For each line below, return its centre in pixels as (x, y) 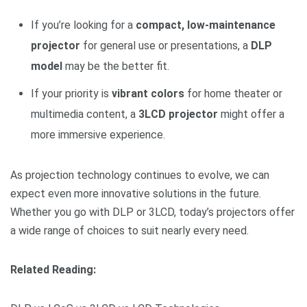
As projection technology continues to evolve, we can (140, 175)
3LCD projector (178, 114)
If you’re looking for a (83, 25)
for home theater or (233, 94)
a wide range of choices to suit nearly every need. (130, 231)
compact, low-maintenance (206, 25)
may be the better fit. (116, 66)
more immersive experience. (98, 135)
